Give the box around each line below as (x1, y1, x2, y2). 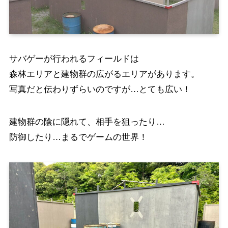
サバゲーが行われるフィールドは (9, 53, 139, 64)
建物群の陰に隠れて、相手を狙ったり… (9, 117, 165, 127)
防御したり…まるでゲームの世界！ (9, 132, 148, 142)
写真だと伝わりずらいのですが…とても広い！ (9, 84, 191, 94)
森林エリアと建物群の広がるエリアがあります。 (9, 69, 199, 79)
